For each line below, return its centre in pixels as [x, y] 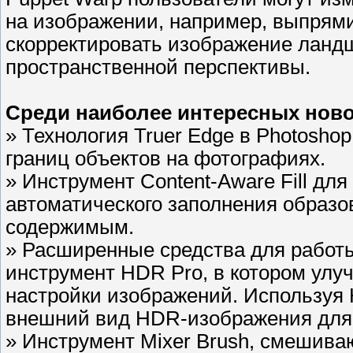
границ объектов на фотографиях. [165, 159]
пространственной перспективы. [158, 67]
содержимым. [70, 227]
